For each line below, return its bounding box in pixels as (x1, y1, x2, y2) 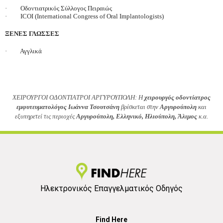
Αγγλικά (20, 47, 42, 55)
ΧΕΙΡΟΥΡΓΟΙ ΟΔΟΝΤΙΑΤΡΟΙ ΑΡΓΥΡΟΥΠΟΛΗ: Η (12, 94, 143, 102)
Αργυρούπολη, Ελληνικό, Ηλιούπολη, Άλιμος (76, 112, 197, 120)
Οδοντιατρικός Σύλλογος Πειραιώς (20, 4, 112, 12)
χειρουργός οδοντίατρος (143, 94, 211, 102)
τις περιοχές (44, 112, 76, 120)
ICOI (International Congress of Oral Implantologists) (20, 12, 164, 20)
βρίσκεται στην (121, 103, 160, 111)
